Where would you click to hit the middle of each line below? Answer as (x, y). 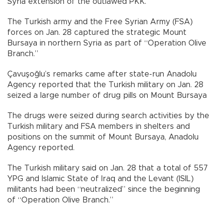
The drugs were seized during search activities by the (108, 116)
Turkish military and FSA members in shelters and (99, 126)
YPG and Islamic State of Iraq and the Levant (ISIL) (101, 178)
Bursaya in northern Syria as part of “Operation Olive (107, 43)
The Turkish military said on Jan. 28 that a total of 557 (108, 168)
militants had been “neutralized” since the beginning (104, 189)
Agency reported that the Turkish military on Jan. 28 (105, 85)
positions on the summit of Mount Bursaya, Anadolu (103, 137)
